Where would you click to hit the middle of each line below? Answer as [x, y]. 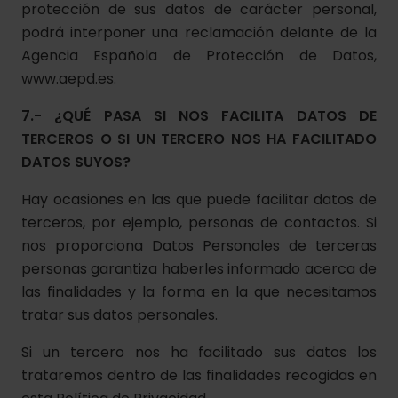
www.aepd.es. [69, 79]
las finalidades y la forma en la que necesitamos [199, 292]
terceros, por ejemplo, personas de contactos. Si [199, 223]
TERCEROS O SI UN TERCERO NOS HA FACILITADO [199, 139]
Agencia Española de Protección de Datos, [199, 56]
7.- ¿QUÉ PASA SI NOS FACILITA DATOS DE [199, 116]
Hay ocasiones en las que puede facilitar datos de [199, 199]
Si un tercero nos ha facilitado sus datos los [199, 352]
